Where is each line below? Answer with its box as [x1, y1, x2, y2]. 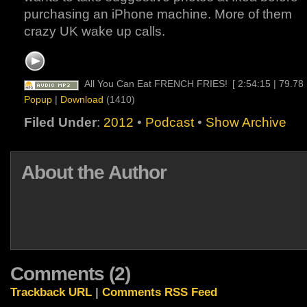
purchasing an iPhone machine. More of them [24, 7, 292, 21]
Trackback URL [10, 285, 92, 299]
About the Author [21, 161, 167, 183]
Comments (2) [10, 262, 130, 284]
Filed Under [24, 114, 97, 130]
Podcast [145, 114, 194, 130]
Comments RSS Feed [102, 285, 217, 299]
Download [60, 93, 103, 105]
